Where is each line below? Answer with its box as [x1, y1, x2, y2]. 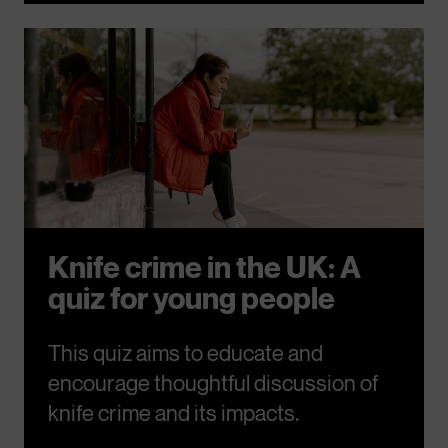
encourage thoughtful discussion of [48, 370, 378, 396]
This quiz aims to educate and [48, 340, 323, 366]
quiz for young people [48, 280, 335, 316]
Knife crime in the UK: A [48, 249, 361, 285]
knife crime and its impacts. [48, 400, 299, 426]
